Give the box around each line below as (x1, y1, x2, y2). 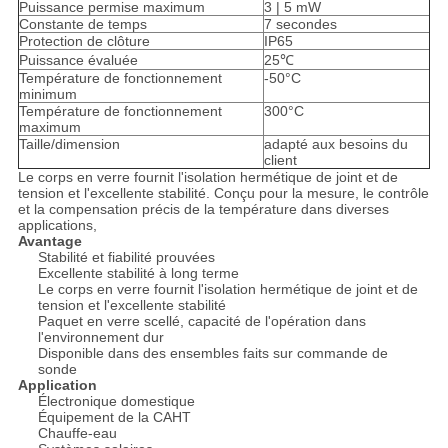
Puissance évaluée (18, 52, 138, 69)
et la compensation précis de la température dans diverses (17, 201, 389, 218)
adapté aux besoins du (263, 136, 408, 153)
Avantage (17, 233, 82, 250)
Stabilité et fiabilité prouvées (37, 249, 215, 266)
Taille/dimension (18, 136, 120, 153)
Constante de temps (18, 16, 147, 33)
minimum (18, 86, 77, 103)
